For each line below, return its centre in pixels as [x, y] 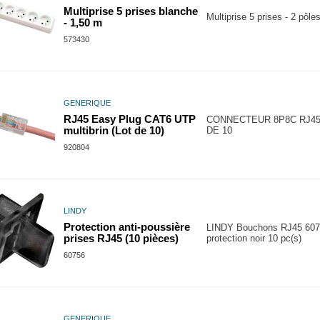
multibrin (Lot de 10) [114, 131]
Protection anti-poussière [127, 227]
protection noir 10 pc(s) [254, 238]
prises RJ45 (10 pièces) [121, 239]
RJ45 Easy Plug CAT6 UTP [130, 119]
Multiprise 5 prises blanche [131, 11]
